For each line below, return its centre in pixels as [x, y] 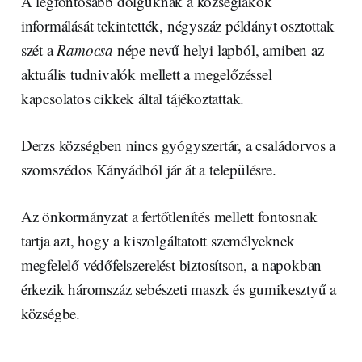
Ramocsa [85, 50]
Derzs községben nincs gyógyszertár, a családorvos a [178, 145]
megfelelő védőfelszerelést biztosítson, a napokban [171, 265]
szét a [39, 50]
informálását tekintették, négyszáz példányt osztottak [177, 26]
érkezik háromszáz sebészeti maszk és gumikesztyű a [179, 289]
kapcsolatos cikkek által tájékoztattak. [133, 99]
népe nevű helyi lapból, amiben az [219, 50]
